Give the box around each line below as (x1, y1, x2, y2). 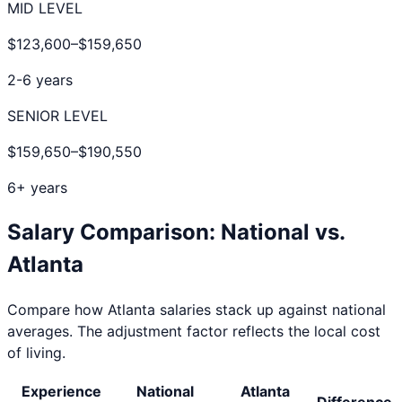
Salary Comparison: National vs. (7, 218, 345, 245)
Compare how (7, 300, 108, 319)
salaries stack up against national (155, 300, 386, 319)
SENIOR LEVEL (7, 106, 108, 125)
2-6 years (7, 70, 73, 89)
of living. (7, 343, 66, 362)
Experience (22, 381, 101, 400)
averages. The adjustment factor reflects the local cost (7, 321, 380, 340)
